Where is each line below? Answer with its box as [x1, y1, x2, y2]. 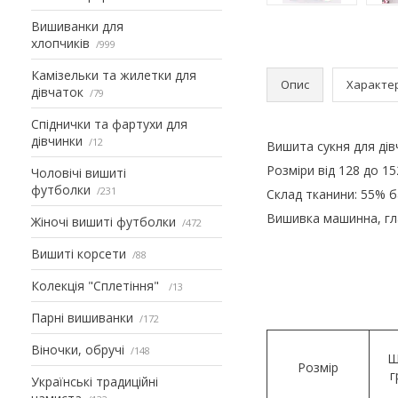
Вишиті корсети [31, 244, 126, 262]
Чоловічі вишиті [31, 163, 126, 181]
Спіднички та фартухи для [31, 115, 187, 132]
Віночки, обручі [31, 340, 124, 358]
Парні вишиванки [31, 308, 133, 326]
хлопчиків [31, 34, 90, 52]
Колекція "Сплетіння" [31, 276, 163, 294]
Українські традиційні [31, 372, 158, 390]
